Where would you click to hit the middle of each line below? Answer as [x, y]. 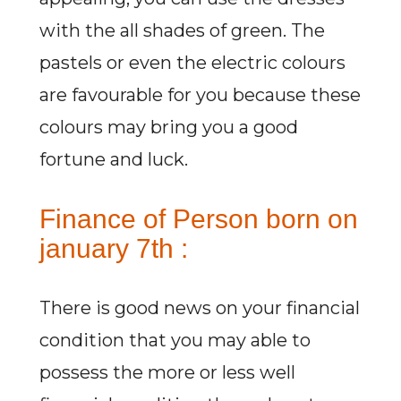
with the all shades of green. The [182, 30]
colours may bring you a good [168, 127]
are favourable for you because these [200, 95]
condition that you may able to [175, 340]
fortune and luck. [113, 159]
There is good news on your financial [199, 308]
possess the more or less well [167, 372]
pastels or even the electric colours [192, 63]
